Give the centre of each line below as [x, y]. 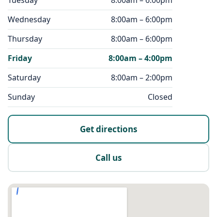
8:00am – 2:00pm [142, 78]
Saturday [24, 78]
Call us [108, 158]
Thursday [25, 39]
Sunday [21, 97]
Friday [20, 58]
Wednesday [29, 20]
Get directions [108, 129]
